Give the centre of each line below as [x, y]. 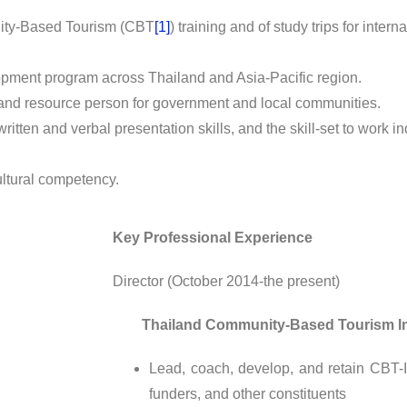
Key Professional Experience [213, 237]
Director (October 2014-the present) [227, 281]
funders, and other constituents [248, 393]
